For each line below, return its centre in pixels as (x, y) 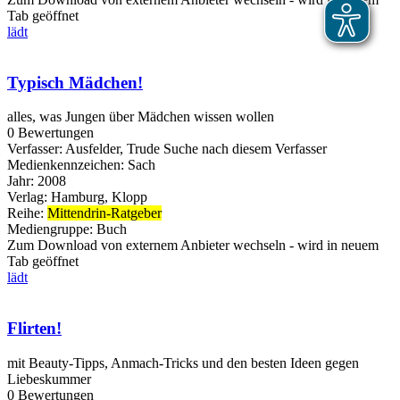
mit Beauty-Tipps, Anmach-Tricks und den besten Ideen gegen (183, 362)
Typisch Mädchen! (75, 82)
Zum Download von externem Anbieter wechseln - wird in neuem (193, 246)
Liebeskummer (49, 379)
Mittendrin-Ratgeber (104, 213)
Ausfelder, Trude (112, 149)
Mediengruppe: (52, 229)
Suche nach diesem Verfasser (245, 149)
